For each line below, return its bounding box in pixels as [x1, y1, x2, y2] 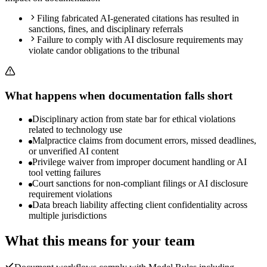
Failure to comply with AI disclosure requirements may [37, 34, 243, 45]
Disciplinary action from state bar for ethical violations [32, 114, 235, 125]
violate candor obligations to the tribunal [29, 45, 179, 55]
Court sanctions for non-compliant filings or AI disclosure [32, 178, 248, 189]
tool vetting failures [29, 167, 101, 178]
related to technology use [29, 125, 122, 135]
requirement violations [29, 189, 112, 200]
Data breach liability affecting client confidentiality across [32, 200, 247, 210]
